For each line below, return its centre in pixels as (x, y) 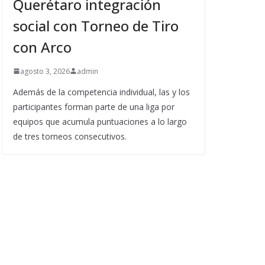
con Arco (42, 47)
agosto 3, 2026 (45, 71)
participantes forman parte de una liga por (94, 106)
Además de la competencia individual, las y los (101, 92)
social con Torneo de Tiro (96, 25)
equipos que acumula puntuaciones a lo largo (100, 121)
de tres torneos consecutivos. (70, 136)
